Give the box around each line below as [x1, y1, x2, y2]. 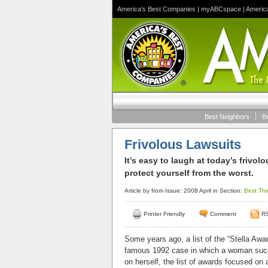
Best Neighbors [205, 113, 249, 120]
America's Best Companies [117, 5, 196, 13]
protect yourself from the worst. [124, 168, 254, 178]
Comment [210, 211, 236, 217]
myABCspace [201, 5, 241, 13]
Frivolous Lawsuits [124, 137, 241, 152]
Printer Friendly [144, 211, 185, 217]
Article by [124, 187, 151, 194]
